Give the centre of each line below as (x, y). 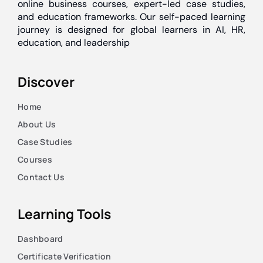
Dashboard (41, 238)
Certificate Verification (65, 256)
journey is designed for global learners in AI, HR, (131, 29)
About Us (37, 124)
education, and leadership (74, 42)
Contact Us (41, 177)
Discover (46, 82)
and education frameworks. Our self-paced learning (131, 16)
